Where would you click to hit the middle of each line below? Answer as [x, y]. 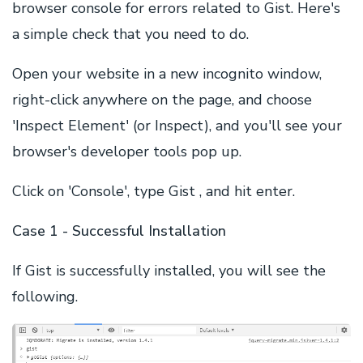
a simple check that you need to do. [130, 34]
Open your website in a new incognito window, [167, 74]
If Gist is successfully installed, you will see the [169, 271]
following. [45, 297]
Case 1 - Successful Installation [119, 231]
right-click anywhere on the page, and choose [162, 100]
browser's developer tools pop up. [127, 152]
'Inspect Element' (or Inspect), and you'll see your [177, 126]
